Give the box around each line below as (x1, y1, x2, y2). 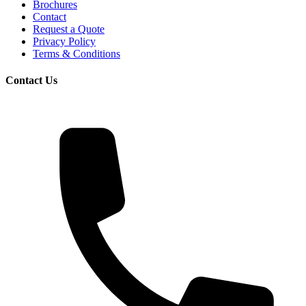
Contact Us (5, 74, 57, 87)
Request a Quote (33, 23, 105, 35)
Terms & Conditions (33, 47, 120, 59)
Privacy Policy (33, 35, 96, 47)
